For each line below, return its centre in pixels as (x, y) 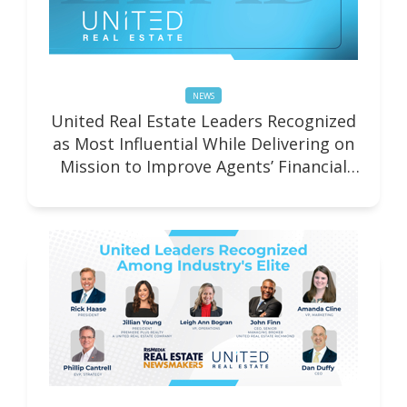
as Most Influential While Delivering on (203, 144)
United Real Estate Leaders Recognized (203, 121)
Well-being (203, 189)
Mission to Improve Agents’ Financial (203, 167)
